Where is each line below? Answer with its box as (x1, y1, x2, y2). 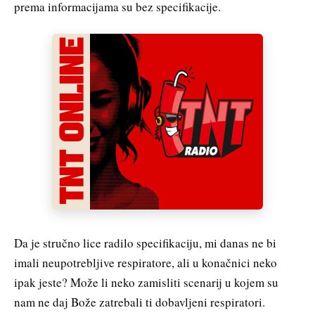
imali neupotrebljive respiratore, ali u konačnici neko (14, 255, 277, 271)
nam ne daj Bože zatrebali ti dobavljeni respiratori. (14, 294, 265, 311)
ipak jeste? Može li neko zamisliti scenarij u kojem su (14, 274, 278, 291)
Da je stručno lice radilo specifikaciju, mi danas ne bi (14, 235, 276, 252)
